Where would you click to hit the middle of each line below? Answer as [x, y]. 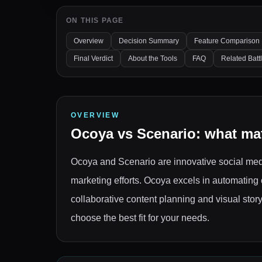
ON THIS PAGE [95, 20]
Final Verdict [93, 58]
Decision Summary [149, 41]
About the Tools [153, 58]
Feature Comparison [227, 41]
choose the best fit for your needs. [140, 218]
